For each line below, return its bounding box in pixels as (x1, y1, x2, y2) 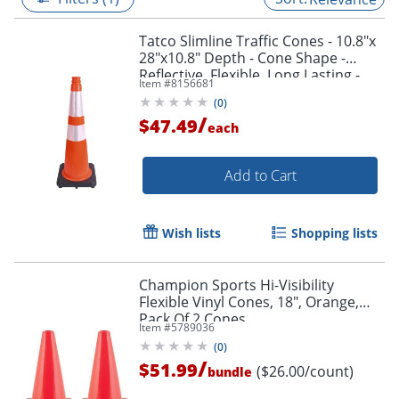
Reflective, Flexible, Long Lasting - (139, 64, 360, 85)
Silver (139, 98, 175, 118)
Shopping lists (291, 224, 378, 241)
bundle (208, 362, 252, 380)
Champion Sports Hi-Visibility (139, 274, 334, 295)
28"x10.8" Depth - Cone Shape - (139, 47, 346, 68)
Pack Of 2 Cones (139, 308, 246, 329)
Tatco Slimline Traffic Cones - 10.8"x (139, 30, 376, 51)
